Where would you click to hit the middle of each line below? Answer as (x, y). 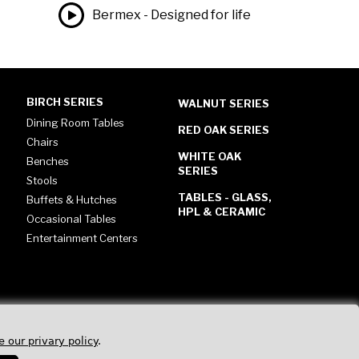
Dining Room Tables (76, 123)
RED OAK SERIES (223, 130)
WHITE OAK (209, 156)
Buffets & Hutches (72, 200)
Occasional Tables (72, 219)
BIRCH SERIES (65, 102)
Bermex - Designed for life (171, 15)
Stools (42, 180)
